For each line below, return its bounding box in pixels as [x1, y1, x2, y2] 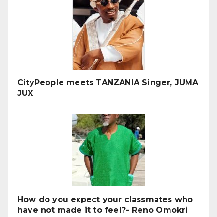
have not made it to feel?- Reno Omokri [17, 205, 188, 215]
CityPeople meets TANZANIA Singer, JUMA [17, 78, 199, 88]
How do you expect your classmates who [17, 195, 193, 204]
